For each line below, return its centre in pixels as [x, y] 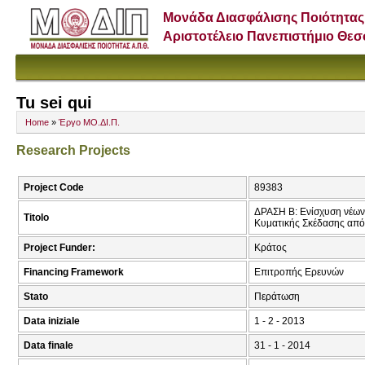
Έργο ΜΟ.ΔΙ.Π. [89, 123]
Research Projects [73, 150]
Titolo [36, 218]
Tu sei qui [54, 103]
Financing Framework [74, 273]
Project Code [54, 188]
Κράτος [270, 248]
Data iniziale [52, 321]
